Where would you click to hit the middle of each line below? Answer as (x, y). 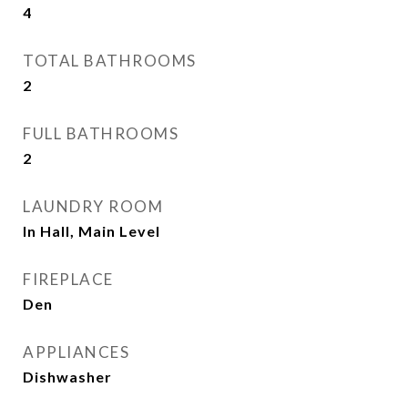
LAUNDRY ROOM (93, 206)
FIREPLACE (68, 279)
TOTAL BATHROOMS (110, 61)
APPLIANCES (76, 352)
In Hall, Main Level (92, 231)
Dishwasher (67, 377)
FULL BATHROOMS (101, 133)
